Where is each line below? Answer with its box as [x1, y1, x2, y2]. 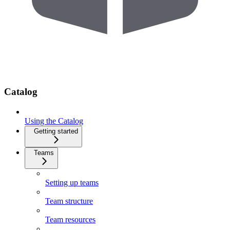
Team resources [45, 215, 95, 224]
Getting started [34, 127, 78, 136]
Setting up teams [45, 178, 99, 187]
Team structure [45, 197, 93, 206]
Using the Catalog [25, 117, 83, 126]
